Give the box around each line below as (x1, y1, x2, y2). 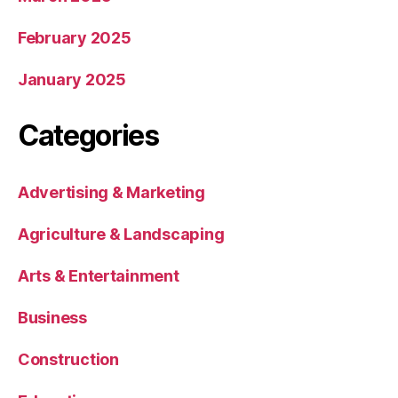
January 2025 (18, 70, 126, 90)
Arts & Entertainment (18, 267, 179, 286)
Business (18, 308, 87, 328)
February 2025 (18, 28, 131, 48)
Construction (18, 350, 119, 370)
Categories (18, 118, 159, 154)
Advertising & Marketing (18, 183, 205, 203)
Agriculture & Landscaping (18, 225, 225, 244)
